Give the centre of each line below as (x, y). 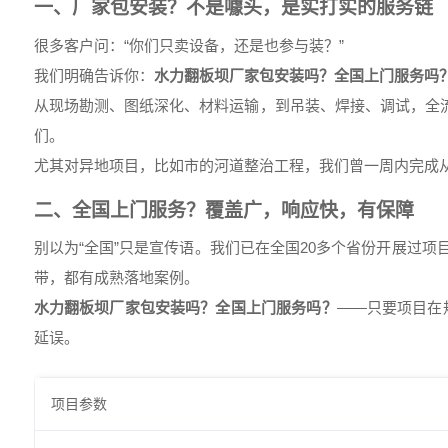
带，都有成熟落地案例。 (116, 277)
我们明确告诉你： (93, 75)
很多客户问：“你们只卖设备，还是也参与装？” (188, 45)
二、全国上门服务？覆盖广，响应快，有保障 (223, 210)
